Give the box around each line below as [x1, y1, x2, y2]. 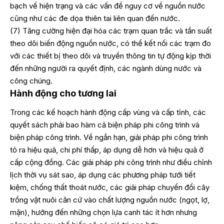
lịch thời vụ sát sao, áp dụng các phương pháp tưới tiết [10, 170, 195, 180]
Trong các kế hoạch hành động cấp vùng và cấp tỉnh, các [10, 107, 206, 117]
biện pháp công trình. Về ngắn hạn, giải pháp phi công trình [10, 132, 208, 142]
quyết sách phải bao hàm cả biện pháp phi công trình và [10, 120, 199, 130]
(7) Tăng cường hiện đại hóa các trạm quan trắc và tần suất [10, 25, 212, 35]
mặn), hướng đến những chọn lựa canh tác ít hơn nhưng [10, 207, 197, 217]
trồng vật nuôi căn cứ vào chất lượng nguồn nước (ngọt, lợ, [10, 195, 209, 205]
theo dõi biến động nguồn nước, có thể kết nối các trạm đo [10, 38, 211, 48]
